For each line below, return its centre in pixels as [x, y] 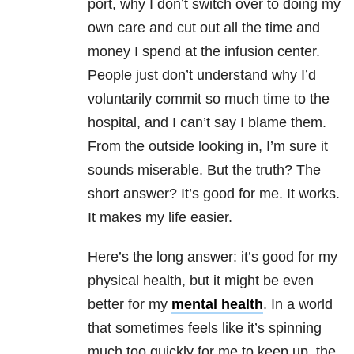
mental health [217, 305]
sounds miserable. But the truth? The [204, 170]
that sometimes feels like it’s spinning [205, 328]
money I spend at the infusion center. [204, 52]
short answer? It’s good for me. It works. [214, 194]
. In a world [298, 305]
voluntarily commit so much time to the [209, 99]
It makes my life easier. [160, 218]
